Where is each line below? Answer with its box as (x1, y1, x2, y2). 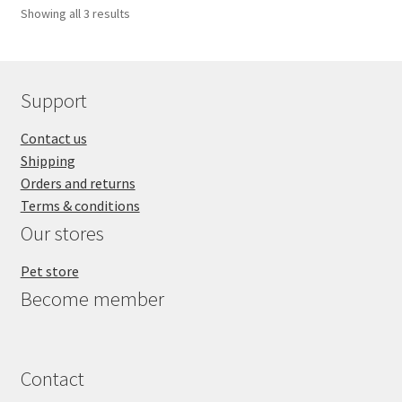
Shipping (20, 151, 75, 170)
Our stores (20, 220, 104, 246)
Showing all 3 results (20, 4, 130, 22)
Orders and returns (20, 173, 135, 192)
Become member (20, 286, 164, 312)
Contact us (20, 128, 87, 147)
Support (20, 87, 87, 113)
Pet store (20, 262, 79, 281)
